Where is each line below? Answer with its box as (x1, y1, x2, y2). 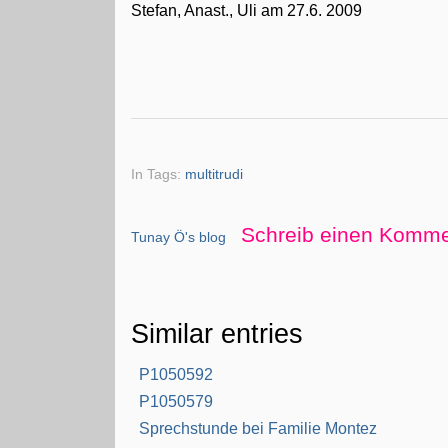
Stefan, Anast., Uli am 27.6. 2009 (131, 2, 363, 19)
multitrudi (185, 166, 244, 182)
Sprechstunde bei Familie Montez (139, 419, 378, 437)
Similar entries (131, 317, 304, 349)
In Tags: (131, 166, 186, 182)
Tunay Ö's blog (131, 228, 227, 245)
